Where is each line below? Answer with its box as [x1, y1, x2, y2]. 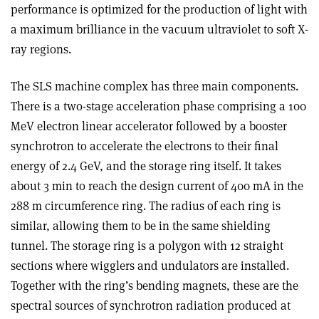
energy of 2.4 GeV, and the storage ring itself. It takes [11, 158, 281, 174]
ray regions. [11, 41, 71, 58]
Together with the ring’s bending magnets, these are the [11, 278, 298, 294]
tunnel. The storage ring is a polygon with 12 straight [11, 238, 283, 254]
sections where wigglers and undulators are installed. [11, 258, 289, 274]
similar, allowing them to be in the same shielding [11, 218, 271, 234]
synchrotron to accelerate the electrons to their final [11, 138, 278, 155]
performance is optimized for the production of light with [11, 1, 308, 18]
